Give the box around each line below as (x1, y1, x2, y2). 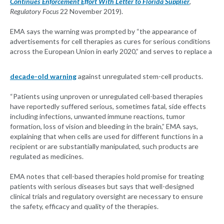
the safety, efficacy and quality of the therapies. (10, 202, 158, 211)
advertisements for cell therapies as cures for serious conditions (10, 37, 210, 46)
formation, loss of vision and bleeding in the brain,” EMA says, (10, 122, 198, 131)
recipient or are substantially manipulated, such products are (10, 142, 198, 151)
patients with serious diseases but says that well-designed (10, 182, 194, 191)
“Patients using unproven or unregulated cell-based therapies (10, 92, 203, 101)
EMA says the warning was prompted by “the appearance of (10, 27, 196, 36)
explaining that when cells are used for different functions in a (10, 132, 203, 141)
